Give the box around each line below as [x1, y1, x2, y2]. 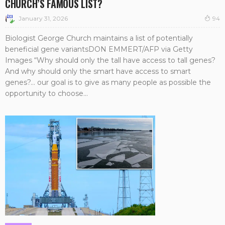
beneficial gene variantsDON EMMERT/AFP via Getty [5, 45, 193, 54]
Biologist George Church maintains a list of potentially [5, 34, 193, 43]
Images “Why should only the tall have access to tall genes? [5, 56, 215, 65]
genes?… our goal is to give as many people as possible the [5, 78, 211, 87]
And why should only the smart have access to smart [5, 67, 191, 76]
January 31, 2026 [19, 14, 68, 22]
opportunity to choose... [5, 89, 88, 98]
